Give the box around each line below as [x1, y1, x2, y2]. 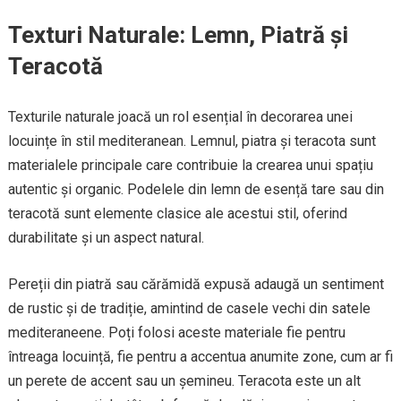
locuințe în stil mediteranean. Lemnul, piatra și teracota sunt [7, 132, 376, 150]
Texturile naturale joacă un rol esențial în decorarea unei [7, 108, 353, 126]
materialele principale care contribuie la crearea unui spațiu [7, 157, 373, 175]
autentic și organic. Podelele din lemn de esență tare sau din [7, 181, 384, 199]
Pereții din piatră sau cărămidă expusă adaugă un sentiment [7, 276, 384, 294]
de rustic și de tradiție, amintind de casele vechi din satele [7, 300, 371, 318]
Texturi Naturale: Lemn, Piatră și [7, 21, 348, 49]
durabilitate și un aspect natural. [7, 229, 204, 247]
